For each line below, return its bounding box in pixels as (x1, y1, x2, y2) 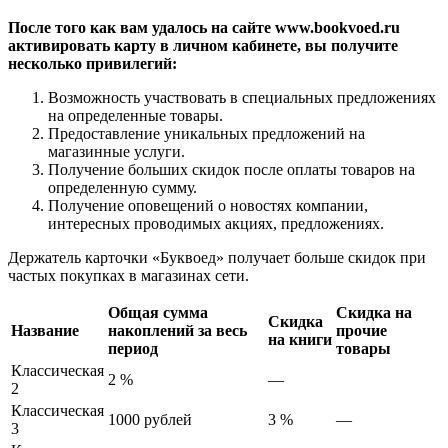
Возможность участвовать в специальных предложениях (48, 88, 436, 106)
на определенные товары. (48, 106, 223, 124)
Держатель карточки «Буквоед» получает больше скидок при (8, 248, 426, 266)
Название (11, 321, 79, 339)
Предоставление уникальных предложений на (48, 124, 365, 142)
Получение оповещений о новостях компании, (48, 196, 368, 214)
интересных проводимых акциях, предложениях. (48, 214, 384, 232)
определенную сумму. (48, 178, 197, 196)
